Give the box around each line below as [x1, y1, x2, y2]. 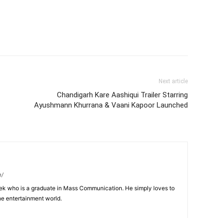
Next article [159, 78, 188, 85]
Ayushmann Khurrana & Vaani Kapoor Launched [34, 101, 188, 109]
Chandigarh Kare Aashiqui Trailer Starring [57, 91, 188, 99]
